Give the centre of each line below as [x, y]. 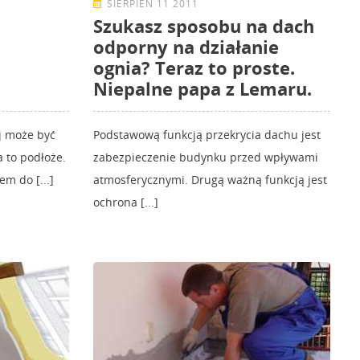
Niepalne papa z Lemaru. [202, 89]
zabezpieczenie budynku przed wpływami [206, 157]
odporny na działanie [186, 47]
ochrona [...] [126, 202]
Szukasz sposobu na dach [204, 26]
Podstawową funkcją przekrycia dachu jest [207, 135]
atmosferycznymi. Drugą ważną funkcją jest [210, 180]
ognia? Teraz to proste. [194, 68]
